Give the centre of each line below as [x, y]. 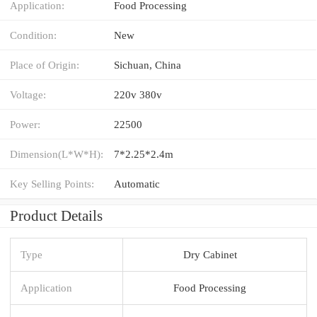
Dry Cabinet [210, 254]
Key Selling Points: [52, 183]
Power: [25, 124]
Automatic [137, 183]
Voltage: [28, 94]
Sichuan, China [148, 64]
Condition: [33, 35]
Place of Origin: [45, 64]
